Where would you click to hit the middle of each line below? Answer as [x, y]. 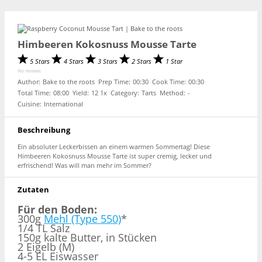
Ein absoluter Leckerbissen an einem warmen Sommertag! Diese [114, 146]
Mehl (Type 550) [82, 219]
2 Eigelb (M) [46, 247]
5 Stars [41, 61]
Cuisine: [30, 104]
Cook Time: [169, 81]
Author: [29, 81]
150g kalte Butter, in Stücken [87, 238]
